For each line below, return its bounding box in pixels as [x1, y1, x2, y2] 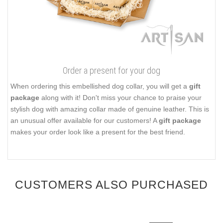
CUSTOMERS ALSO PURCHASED [15, 178, 208, 191]
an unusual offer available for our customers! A [10, 116, 159, 124]
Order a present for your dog [63, 65, 160, 76]
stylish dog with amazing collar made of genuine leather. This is [10, 105, 209, 113]
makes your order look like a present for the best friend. [10, 127, 185, 136]
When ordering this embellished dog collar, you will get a [10, 82, 189, 90]
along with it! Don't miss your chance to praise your [39, 93, 202, 102]
